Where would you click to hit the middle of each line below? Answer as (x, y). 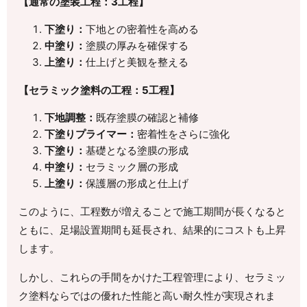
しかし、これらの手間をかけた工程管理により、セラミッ (152, 277)
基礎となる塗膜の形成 (137, 150)
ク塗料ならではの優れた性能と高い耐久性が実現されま (147, 295)
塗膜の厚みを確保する (137, 45)
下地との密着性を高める (142, 29)
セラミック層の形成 (132, 167)
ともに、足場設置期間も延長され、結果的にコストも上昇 (152, 230)
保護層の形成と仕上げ (137, 183)
